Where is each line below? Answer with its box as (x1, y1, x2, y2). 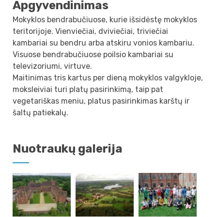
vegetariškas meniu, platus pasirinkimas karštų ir (13, 96, 190, 106)
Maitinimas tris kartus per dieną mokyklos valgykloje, (13, 73, 203, 82)
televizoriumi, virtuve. (13, 61, 93, 71)
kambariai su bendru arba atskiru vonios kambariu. (13, 38, 195, 47)
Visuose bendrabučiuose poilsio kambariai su (13, 49, 174, 59)
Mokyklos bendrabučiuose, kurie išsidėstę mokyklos (13, 15, 198, 24)
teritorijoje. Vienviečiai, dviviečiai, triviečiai (13, 26, 169, 36)
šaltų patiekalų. (13, 108, 69, 117)
